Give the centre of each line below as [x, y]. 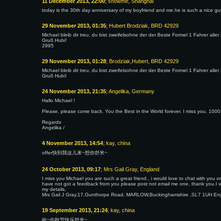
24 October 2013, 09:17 [71, 169]
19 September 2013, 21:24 [75, 210]
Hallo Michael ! [58, 100]
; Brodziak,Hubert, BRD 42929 [142, 61]
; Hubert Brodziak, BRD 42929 [142, 26]
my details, [54, 189]
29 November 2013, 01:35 [74, 26]
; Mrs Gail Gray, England [130, 169]
